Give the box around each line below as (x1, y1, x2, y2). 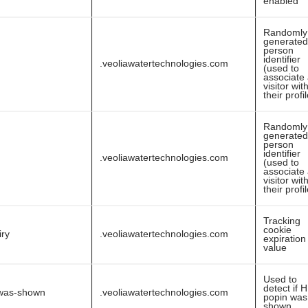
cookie (263, 224, 291, 235)
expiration (263, 233, 306, 244)
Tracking (263, 215, 300, 226)
